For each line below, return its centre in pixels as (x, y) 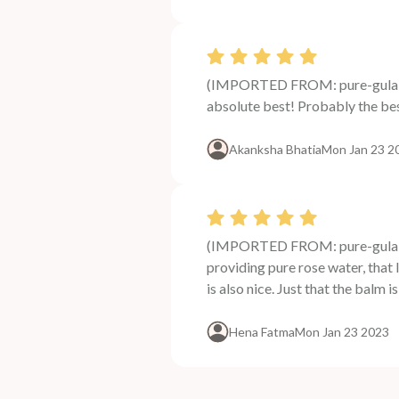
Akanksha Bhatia (275, 149)
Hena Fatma (262, 331)
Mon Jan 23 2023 (342, 331)
